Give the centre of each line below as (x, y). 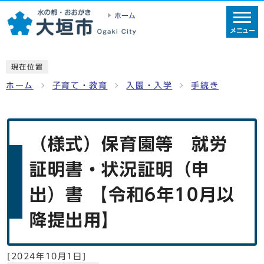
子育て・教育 (80, 85)
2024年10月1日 (47, 256)
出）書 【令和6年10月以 (132, 194)
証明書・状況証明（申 (120, 169)
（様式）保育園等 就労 (129, 143)
